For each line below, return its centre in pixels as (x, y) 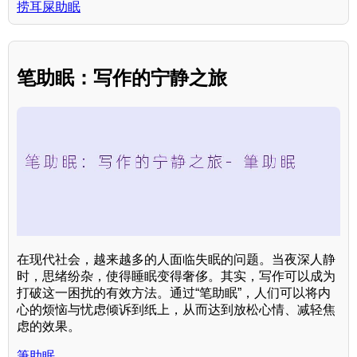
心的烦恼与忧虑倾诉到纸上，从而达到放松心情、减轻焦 (176, 309)
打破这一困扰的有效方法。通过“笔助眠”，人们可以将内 (174, 292)
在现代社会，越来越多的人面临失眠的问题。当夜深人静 (176, 259)
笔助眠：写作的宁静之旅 (122, 77)
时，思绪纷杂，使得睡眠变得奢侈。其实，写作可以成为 (176, 276)
